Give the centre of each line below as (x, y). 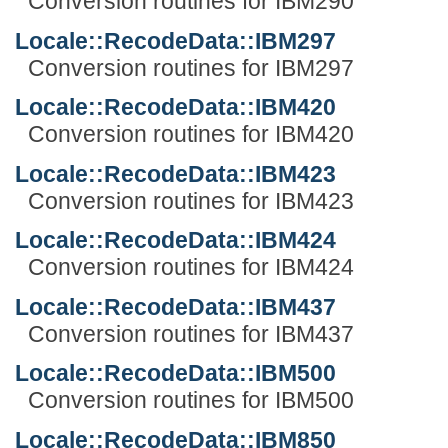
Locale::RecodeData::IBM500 (175, 373)
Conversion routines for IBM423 (190, 200)
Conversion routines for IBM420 (190, 134)
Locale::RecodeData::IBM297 (175, 40)
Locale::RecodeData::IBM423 (175, 173)
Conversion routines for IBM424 (190, 267)
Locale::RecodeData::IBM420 (175, 107)
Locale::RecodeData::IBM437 (175, 306)
